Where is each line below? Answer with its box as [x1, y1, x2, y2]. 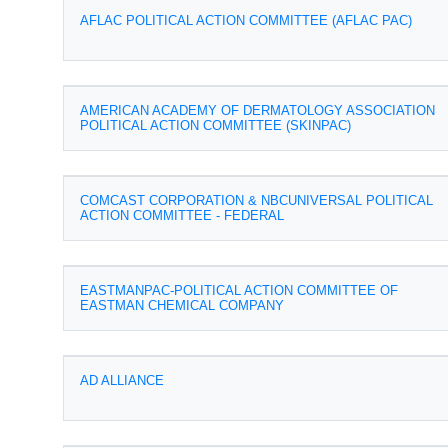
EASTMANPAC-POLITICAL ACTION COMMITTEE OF [80, 283, 398, 298]
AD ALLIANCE [80, 373, 164, 388]
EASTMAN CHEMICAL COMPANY [80, 298, 284, 313]
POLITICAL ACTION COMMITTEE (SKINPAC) [80, 118, 351, 133]
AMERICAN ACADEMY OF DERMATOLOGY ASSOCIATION [80, 103, 435, 118]
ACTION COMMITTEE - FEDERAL [80, 208, 284, 223]
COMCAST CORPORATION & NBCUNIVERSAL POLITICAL [80, 193, 433, 208]
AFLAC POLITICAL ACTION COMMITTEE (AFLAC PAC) [80, 13, 412, 28]
